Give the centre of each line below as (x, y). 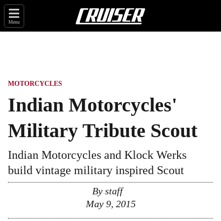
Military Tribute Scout (103, 130)
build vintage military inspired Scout (96, 170)
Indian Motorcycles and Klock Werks (97, 155)
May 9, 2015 (110, 204)
